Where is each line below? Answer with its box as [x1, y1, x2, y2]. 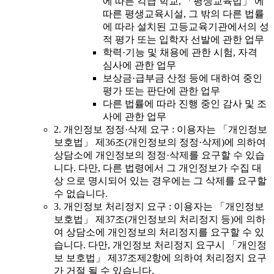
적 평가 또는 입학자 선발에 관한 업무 [103, 34, 264, 45]
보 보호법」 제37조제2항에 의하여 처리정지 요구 [54, 253, 267, 264]
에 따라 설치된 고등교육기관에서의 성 [103, 21, 269, 32]
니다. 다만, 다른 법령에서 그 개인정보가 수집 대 [54, 163, 262, 174]
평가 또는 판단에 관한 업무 [103, 86, 220, 97]
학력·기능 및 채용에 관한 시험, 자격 [103, 47, 257, 58]
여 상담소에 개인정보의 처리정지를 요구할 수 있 [54, 227, 264, 238]
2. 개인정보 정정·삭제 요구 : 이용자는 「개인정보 [54, 124, 267, 135]
